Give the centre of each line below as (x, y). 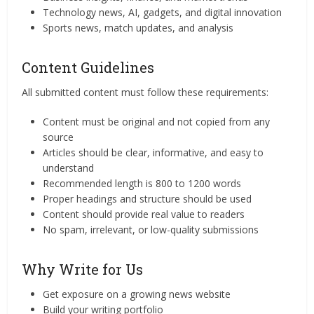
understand (69, 168)
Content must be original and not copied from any (157, 122)
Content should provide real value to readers (144, 214)
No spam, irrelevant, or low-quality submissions (151, 230)
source (59, 137)
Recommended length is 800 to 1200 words (142, 183)
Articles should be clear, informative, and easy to (153, 152)
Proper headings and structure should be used (148, 199)
